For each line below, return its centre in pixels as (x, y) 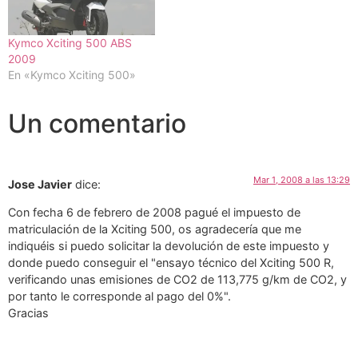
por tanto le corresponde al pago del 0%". (119, 296)
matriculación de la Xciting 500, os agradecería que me (155, 229)
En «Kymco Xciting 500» (72, 74)
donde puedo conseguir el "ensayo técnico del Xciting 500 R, (171, 263)
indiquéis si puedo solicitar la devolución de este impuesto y (169, 246)
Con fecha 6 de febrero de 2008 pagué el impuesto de (154, 213)
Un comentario (97, 123)
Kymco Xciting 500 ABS (70, 42)
